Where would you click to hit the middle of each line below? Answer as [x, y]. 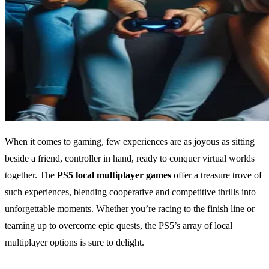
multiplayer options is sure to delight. [74, 243]
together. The [31, 175]
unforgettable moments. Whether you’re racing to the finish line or [130, 209]
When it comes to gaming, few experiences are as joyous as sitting [130, 142]
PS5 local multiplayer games [114, 175]
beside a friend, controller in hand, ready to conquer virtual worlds [130, 159]
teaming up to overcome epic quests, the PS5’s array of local [119, 226]
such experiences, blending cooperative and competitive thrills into [130, 192]
